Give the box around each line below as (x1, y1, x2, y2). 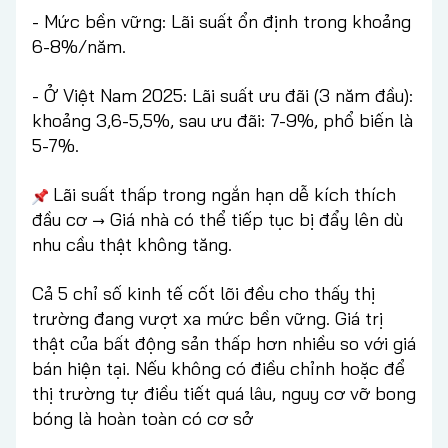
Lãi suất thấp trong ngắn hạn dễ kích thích (48, 183, 396, 207)
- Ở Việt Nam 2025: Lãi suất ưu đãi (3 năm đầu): (32, 84, 413, 108)
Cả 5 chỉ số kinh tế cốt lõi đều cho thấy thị (32, 282, 375, 306)
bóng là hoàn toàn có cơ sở (32, 407, 253, 431)
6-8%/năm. (32, 35, 126, 59)
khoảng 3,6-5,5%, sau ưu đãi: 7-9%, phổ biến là (32, 109, 413, 133)
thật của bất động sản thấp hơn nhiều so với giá (32, 332, 416, 356)
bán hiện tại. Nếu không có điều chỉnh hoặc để (32, 357, 405, 381)
